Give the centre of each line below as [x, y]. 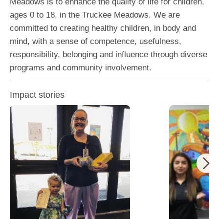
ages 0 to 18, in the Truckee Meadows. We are [95, 15]
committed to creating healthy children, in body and [103, 28]
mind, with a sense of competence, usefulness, [96, 41]
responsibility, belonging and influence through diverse [109, 55]
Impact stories [37, 95]
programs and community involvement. [81, 68]
